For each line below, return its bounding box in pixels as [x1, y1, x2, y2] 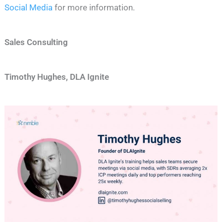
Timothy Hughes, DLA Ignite [4, 72, 110, 82]
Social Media [4, 2, 53, 13]
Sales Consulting [4, 37, 68, 48]
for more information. [53, 2, 135, 13]
